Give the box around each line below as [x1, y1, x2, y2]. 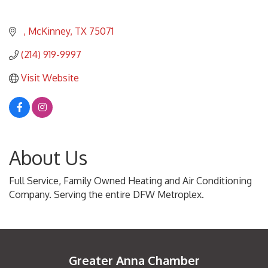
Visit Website [21, 72, 79, 84]
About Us [9, 145, 87, 170]
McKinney [28, 25, 70, 38]
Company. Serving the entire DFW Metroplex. [9, 188, 204, 201]
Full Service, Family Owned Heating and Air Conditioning [9, 175, 252, 187]
